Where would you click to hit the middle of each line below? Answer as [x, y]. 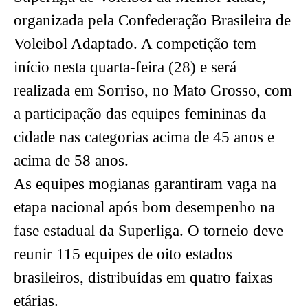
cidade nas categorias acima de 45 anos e [144, 137]
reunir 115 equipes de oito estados [123, 254]
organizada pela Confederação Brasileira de [152, 21]
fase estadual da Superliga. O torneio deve [148, 231]
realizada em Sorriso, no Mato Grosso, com [153, 91]
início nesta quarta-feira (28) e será [125, 67]
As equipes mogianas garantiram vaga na [145, 184]
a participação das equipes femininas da [140, 114]
